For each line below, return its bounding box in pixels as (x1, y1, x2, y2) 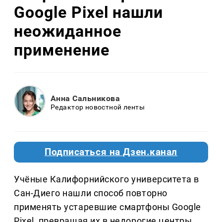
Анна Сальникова (51, 93, 120, 103)
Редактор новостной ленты (51, 103, 145, 111)
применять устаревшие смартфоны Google (14, 202, 201, 213)
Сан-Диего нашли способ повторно (14, 188, 167, 199)
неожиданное (14, 21, 121, 41)
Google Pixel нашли (14, 2, 164, 22)
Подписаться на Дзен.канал (45, 147, 177, 158)
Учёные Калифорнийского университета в (14, 174, 199, 185)
